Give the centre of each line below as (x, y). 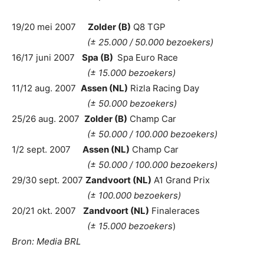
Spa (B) (98, 58)
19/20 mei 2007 (50, 27)
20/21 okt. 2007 (47, 211)
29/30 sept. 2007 (49, 180)
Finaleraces (174, 211)
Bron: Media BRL (46, 242)
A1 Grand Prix (181, 180)
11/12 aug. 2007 (46, 88)
